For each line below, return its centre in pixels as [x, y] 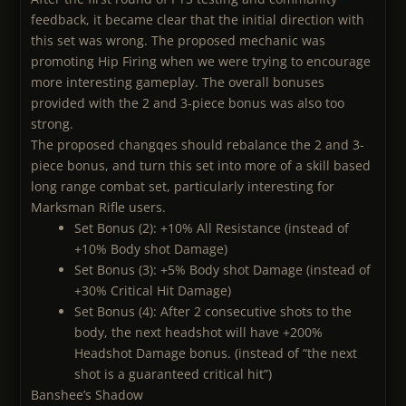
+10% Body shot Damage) [151, 248]
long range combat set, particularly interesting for [183, 186]
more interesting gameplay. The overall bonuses [178, 82]
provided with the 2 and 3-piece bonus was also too [188, 102]
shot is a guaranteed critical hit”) [173, 373]
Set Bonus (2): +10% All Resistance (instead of [212, 227]
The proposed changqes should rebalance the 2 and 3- [198, 144]
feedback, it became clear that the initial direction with [198, 19]
